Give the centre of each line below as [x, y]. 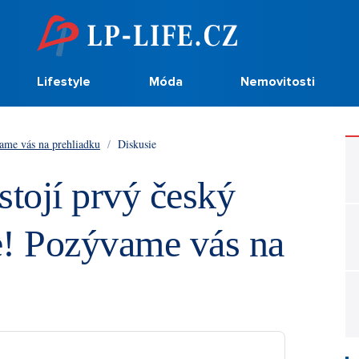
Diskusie [135, 144]
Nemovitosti [277, 82]
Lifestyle [64, 82]
